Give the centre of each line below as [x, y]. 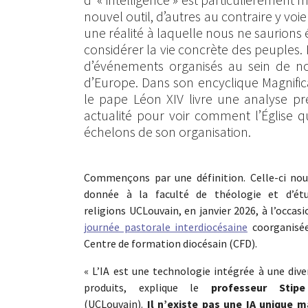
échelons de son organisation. [167, 131]
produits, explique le [148, 287]
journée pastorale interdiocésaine [166, 227]
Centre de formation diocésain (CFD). [170, 243]
